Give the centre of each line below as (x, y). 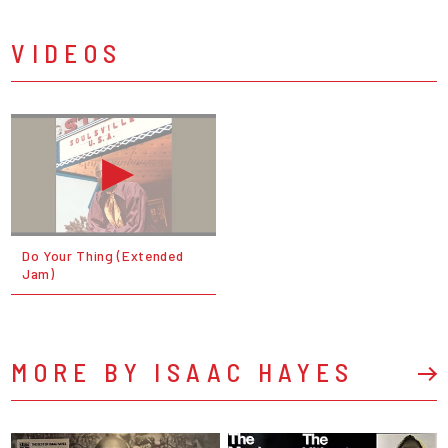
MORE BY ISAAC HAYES (183, 371)
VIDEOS (67, 52)
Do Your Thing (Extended (102, 256)
